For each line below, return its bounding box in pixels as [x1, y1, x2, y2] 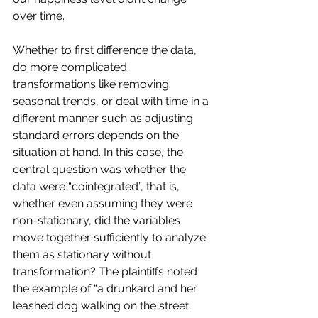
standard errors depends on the [13, 128, 182, 142]
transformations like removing [13, 77, 172, 91]
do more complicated [13, 60, 130, 74]
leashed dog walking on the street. [13, 299, 194, 312]
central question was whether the [13, 163, 189, 176]
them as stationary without [13, 248, 154, 261]
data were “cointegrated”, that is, [13, 180, 182, 193]
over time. [13, 9, 65, 23]
